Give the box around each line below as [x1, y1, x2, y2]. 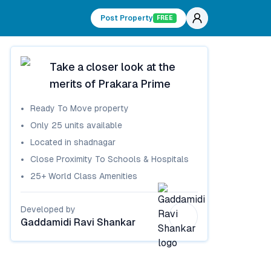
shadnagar [74, 137, 116, 147]
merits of [50, 77, 99, 90]
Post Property [100, 14, 153, 22]
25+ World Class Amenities [30, 171, 138, 181]
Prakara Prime [98, 77, 171, 90]
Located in [30, 137, 74, 147]
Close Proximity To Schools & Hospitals [30, 154, 189, 164]
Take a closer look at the [50, 60, 176, 73]
